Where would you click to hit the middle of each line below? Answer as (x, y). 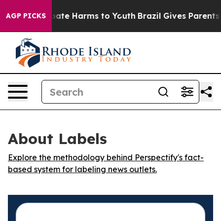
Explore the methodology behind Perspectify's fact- (106, 157)
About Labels (57, 139)
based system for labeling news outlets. (82, 169)
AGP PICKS (26, 16)
